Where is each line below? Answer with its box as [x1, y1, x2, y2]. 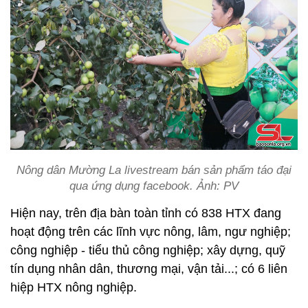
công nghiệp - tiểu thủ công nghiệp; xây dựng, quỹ [10, 243, 285, 257]
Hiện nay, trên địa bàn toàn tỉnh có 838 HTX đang [10, 206, 281, 220]
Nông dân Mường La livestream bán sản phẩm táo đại [16, 163, 291, 177]
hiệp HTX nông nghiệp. [10, 280, 137, 294]
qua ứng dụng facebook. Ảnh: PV [69, 179, 239, 192]
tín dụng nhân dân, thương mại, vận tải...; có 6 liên [10, 261, 287, 276]
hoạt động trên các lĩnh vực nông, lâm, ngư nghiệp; [10, 224, 291, 239]
